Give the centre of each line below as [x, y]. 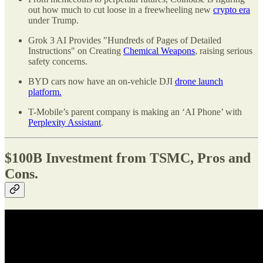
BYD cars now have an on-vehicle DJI [102, 82]
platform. [45, 92]
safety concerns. [58, 62]
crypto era [232, 10]
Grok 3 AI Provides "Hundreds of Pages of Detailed [125, 41]
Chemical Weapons [159, 51]
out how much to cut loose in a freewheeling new [121, 10]
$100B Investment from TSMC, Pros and [128, 158]
